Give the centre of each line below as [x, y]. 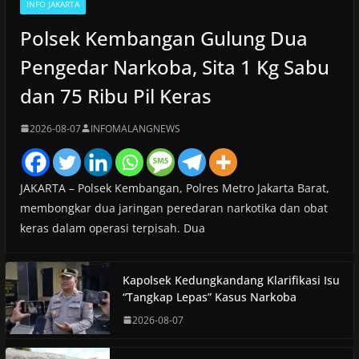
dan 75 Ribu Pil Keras [115, 95]
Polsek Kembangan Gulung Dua [163, 38]
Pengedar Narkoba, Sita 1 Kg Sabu [174, 67]
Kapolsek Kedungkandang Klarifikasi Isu [231, 280]
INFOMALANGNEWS [135, 128]
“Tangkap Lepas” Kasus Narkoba [209, 296]
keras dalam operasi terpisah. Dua [112, 228]
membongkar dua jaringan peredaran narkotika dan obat [173, 208]
